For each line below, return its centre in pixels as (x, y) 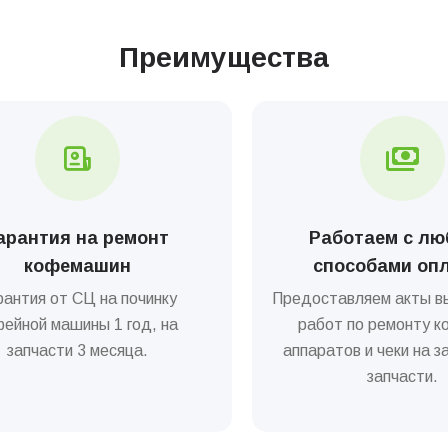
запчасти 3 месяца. (77, 351)
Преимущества (224, 58)
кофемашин (77, 266)
